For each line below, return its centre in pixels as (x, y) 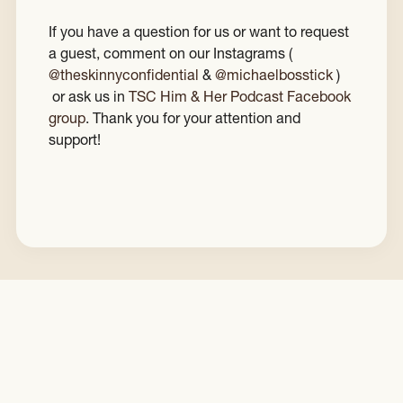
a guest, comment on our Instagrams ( (170, 54)
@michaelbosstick (274, 75)
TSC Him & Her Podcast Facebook (240, 97)
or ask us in (89, 97)
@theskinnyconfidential (124, 75)
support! (75, 140)
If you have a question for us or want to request (199, 32)
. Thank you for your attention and (193, 118)
